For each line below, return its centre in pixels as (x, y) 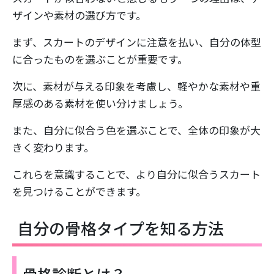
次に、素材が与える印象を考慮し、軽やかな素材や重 (136, 86)
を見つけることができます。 (79, 191)
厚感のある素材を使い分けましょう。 (100, 103)
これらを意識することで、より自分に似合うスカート (136, 174)
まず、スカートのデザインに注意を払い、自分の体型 (137, 42)
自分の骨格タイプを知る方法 (120, 228)
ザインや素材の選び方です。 (79, 15)
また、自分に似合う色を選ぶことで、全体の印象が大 (136, 130)
